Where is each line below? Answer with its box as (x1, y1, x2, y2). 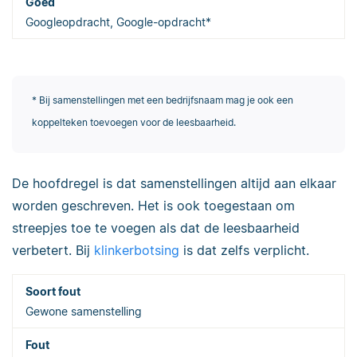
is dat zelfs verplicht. (179, 241, 309, 258)
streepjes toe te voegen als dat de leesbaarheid (12, 219, 300, 236)
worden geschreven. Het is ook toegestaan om (12, 197, 295, 214)
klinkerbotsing (94, 241, 179, 258)
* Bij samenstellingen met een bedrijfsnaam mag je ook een (31, 93, 293, 106)
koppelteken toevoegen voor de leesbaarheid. (31, 116, 236, 128)
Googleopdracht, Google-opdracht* (25, 15, 211, 29)
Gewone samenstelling (25, 304, 142, 318)
